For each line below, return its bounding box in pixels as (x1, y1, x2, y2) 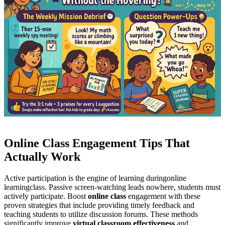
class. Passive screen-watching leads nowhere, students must (30, 182, 220, 191)
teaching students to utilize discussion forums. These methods (4, 209, 198, 218)
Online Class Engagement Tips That (4, 136, 190, 150)
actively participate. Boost (4, 191, 88, 200)
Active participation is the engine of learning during (4, 173, 167, 182)
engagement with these (128, 191, 200, 200)
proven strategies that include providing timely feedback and (4, 200, 194, 209)
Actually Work (4, 150, 80, 163)
